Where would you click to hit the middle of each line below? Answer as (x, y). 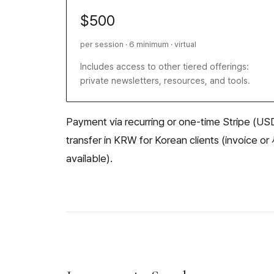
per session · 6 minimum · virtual (139, 44)
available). (89, 158)
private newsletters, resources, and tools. (165, 81)
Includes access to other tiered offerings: (165, 67)
